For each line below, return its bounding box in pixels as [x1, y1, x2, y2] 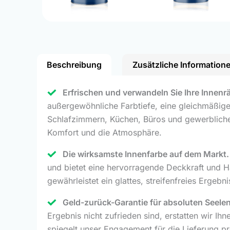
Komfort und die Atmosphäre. [47, 127, 162, 138]
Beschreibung [47, 59, 102, 70]
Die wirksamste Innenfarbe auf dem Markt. [63, 148, 229, 159]
